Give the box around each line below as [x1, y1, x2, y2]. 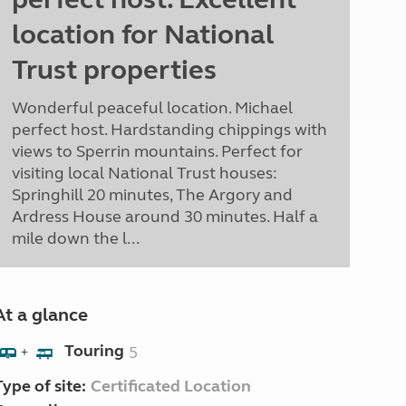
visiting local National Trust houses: [11, 163, 277, 183]
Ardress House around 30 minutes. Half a [11, 207, 318, 227]
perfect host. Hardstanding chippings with [11, 120, 327, 140]
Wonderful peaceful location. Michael [11, 98, 293, 118]
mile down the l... [11, 228, 140, 248]
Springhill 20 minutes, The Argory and [11, 185, 293, 205]
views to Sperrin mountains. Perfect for [11, 141, 303, 161]
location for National [11, 18, 274, 51]
